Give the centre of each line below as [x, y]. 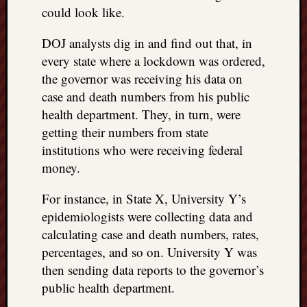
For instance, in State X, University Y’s [144, 198]
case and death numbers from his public [146, 96]
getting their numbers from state [125, 132]
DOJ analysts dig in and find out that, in [147, 43]
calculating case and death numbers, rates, [150, 234]
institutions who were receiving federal [142, 150]
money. [61, 168]
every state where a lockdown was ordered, [153, 61]
